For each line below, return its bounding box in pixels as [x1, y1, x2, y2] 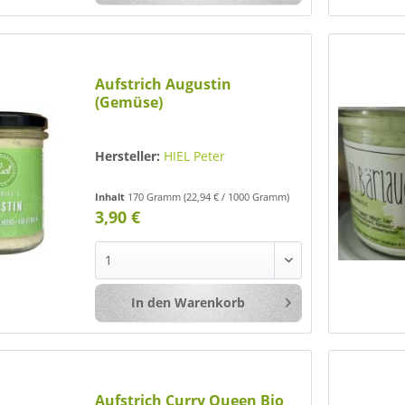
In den [130, 293, 171, 311]
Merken [323, 294, 369, 312]
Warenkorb [174, 293, 245, 311]
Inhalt [95, 189, 128, 203]
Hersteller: [95, 146, 161, 165]
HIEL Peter [164, 146, 226, 165]
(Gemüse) [95, 91, 164, 112]
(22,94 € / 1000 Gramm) [184, 189, 290, 203]
